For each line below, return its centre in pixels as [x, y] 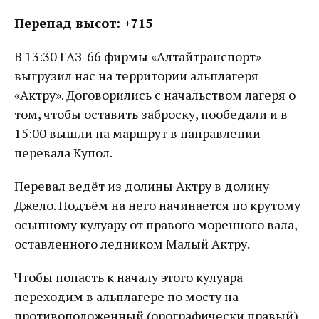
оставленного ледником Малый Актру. [132, 244]
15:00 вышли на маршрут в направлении [137, 133]
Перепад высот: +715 [83, 23]
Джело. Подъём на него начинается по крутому [157, 205]
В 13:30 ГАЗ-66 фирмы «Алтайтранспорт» [138, 56]
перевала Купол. [63, 152]
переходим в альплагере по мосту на [126, 296]
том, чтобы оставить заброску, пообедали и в [151, 114]
